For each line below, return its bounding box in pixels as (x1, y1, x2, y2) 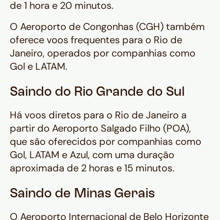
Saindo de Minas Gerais (10, 189, 155, 200)
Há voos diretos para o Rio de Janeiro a (10, 109, 187, 122)
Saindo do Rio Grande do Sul (10, 87, 185, 99)
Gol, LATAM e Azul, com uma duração (10, 148, 174, 162)
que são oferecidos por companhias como (10, 135, 201, 148)
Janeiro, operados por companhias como (10, 47, 195, 60)
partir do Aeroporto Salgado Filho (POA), (10, 122, 191, 135)
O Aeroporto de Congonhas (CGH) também (10, 20, 205, 33)
